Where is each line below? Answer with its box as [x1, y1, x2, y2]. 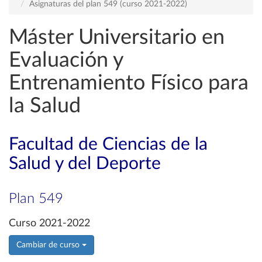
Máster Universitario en [9, 27, 225, 48]
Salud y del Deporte [9, 155, 161, 173]
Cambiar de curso [16, 241, 82, 249]
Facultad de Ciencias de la [9, 136, 208, 153]
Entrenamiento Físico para [9, 73, 249, 94]
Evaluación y [9, 50, 123, 71]
